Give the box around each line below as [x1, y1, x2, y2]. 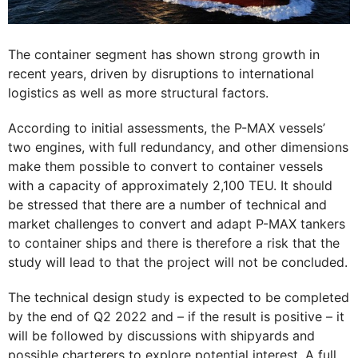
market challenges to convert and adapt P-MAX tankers [8, 216, 345, 233]
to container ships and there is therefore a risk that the [8, 235, 340, 252]
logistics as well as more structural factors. [8, 85, 268, 101]
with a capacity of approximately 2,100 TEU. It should [8, 177, 332, 194]
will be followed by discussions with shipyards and [8, 328, 315, 344]
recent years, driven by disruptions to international [8, 66, 314, 82]
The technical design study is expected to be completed [8, 289, 349, 306]
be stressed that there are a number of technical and [8, 197, 327, 213]
